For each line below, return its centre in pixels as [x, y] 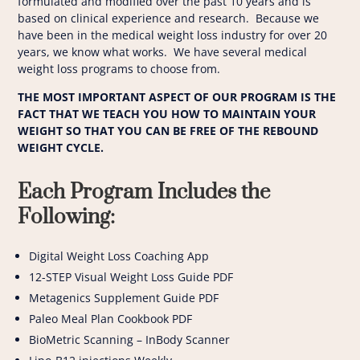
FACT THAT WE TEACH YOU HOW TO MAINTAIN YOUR [167, 114]
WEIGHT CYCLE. [61, 148]
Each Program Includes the [144, 193]
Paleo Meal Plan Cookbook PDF [111, 319]
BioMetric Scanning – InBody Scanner [130, 340]
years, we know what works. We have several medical [163, 52]
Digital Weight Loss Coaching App [119, 256]
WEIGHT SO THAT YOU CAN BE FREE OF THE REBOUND [168, 131]
